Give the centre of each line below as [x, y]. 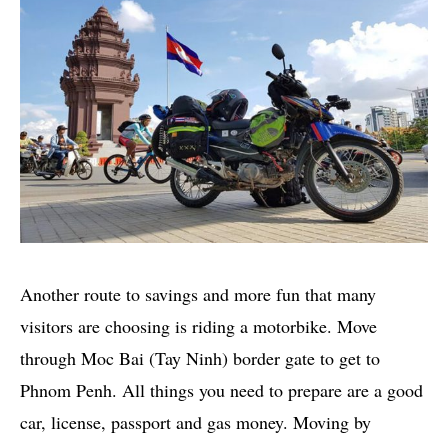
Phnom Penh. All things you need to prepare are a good [221, 389]
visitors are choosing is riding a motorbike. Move [198, 325]
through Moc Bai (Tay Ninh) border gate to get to [200, 357]
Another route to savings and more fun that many [198, 293]
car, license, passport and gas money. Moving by [195, 421]
